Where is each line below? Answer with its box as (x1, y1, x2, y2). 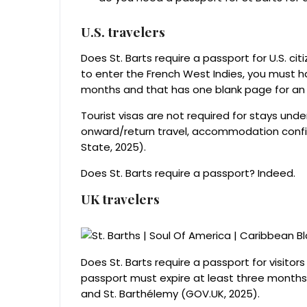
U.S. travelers (81, 23, 165, 41)
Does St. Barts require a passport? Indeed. (81, 166, 295, 181)
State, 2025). (81, 140, 146, 155)
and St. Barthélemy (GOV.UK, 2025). (81, 286, 260, 302)
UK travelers (81, 190, 160, 208)
